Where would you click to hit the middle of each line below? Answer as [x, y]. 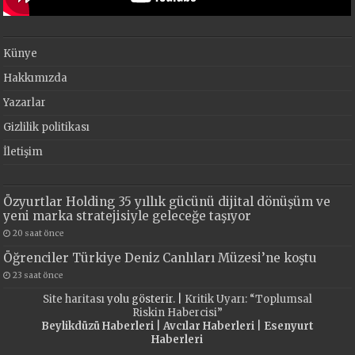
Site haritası [73, 299]
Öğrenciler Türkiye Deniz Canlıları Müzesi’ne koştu [160, 258]
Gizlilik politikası [47, 127]
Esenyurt [288, 326]
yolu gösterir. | [144, 299]
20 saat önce [39, 233]
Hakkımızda [36, 78]
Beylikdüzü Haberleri [97, 326]
